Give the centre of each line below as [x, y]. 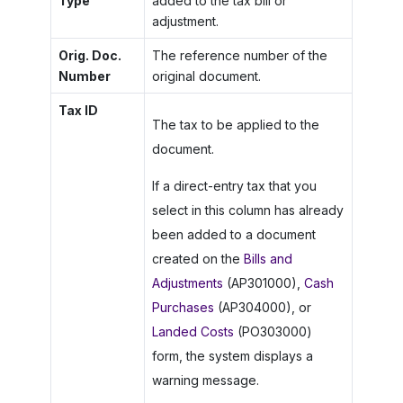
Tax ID [78, 110]
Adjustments [187, 282]
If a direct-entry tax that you [234, 185]
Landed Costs [193, 331]
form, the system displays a [232, 355]
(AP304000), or [262, 307]
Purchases [183, 307]
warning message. [205, 380]
